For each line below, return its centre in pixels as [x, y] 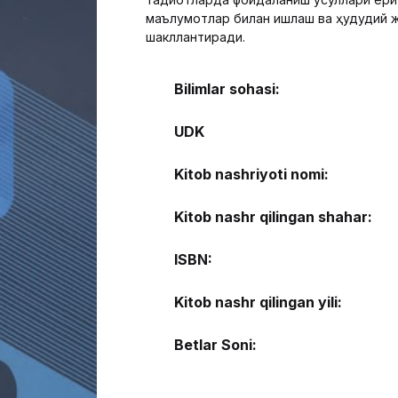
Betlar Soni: [215, 344]
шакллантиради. [195, 36]
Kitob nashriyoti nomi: [251, 174]
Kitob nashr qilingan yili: [258, 302]
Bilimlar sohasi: [227, 88]
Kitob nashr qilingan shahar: [273, 216]
